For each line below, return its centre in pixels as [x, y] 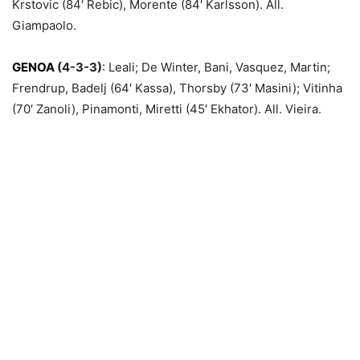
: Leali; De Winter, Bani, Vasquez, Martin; [216, 67]
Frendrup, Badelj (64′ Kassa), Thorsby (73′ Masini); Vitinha [177, 88]
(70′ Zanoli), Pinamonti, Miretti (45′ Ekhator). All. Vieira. [167, 109]
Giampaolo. [44, 26]
